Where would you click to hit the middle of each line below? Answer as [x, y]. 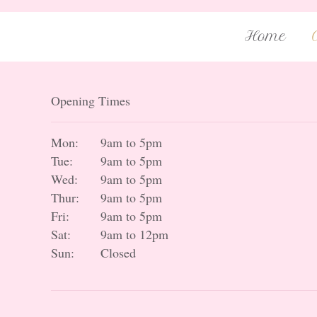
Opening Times [91, 100]
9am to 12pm [134, 234]
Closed [118, 253]
